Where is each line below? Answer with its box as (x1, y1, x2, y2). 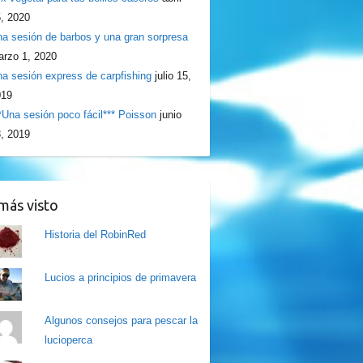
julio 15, (154, 70, 191, 82)
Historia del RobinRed (45, 228, 147, 241)
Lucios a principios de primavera (45, 271, 197, 284)
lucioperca (45, 334, 93, 346)
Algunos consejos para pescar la (45, 314, 199, 327)
